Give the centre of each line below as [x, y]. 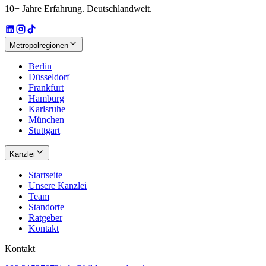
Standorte [46, 207]
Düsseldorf [49, 77]
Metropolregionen [39, 45]
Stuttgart [44, 130]
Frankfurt [46, 87]
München [46, 119]
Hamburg [46, 98]
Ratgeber [45, 217]
